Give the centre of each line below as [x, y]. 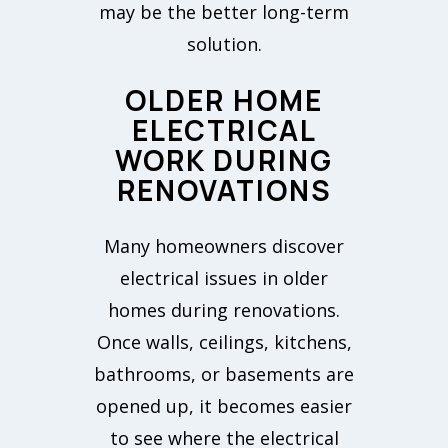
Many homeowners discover [224, 246]
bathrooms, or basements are [224, 374]
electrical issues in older [224, 278]
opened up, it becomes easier [224, 406]
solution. [224, 44]
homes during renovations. [224, 310]
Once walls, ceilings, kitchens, [224, 342]
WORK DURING [224, 160]
